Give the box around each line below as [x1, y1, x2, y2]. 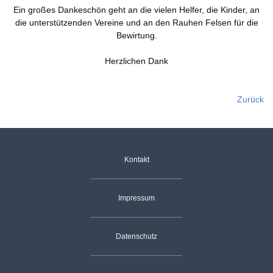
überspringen [9, 169, 66, 180]
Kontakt [124, 155, 149, 165]
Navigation [9, 155, 55, 166]
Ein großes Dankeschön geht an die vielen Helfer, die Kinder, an [13, 5, 260, 15]
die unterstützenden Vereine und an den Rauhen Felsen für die [15, 18, 258, 28]
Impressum [118, 194, 155, 203]
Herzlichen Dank [105, 56, 168, 66]
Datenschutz [116, 232, 157, 241]
